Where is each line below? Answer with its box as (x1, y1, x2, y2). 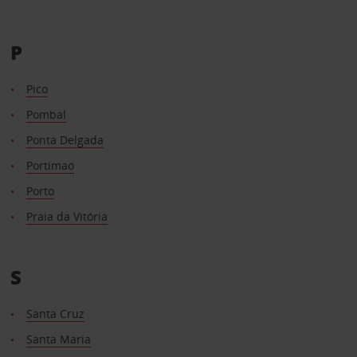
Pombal (25, 106, 66, 122)
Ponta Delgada (25, 131, 104, 147)
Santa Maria (25, 331, 91, 347)
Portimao (25, 157, 74, 173)
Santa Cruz (25, 305, 84, 321)
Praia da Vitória (25, 208, 108, 224)
